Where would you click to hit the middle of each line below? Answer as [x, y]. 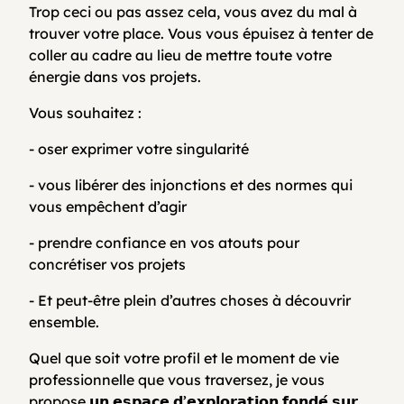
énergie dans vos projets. [115, 76]
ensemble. [64, 321]
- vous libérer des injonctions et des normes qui [191, 184]
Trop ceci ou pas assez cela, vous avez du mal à [193, 11]
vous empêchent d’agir [108, 206]
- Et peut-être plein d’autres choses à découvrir [190, 300]
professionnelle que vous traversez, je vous [177, 379]
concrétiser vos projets [107, 264]
